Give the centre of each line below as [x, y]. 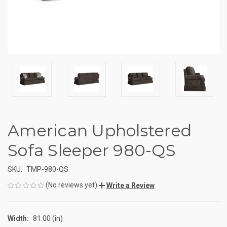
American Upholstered [100, 130]
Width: [18, 218]
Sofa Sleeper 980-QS [92, 150]
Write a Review [130, 185]
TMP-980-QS [47, 169]
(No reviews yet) [71, 185]
